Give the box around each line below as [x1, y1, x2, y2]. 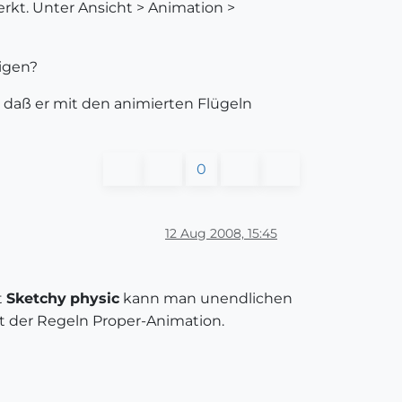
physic [70, 290, 119, 307]
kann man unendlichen [119, 290, 293, 307]
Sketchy [6, 290, 66, 307]
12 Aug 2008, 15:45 [165, 224, 277, 241]
